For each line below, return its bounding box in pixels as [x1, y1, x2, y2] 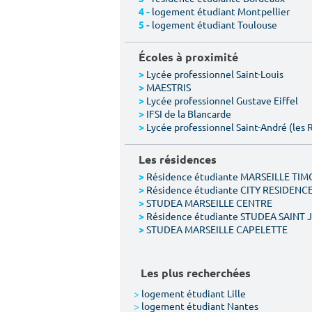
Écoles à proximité [139, 49, 238, 64]
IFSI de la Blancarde [146, 107, 231, 120]
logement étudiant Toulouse [152, 18, 277, 31]
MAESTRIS [146, 81, 191, 93]
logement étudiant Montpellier [152, 5, 290, 17]
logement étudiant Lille [139, 287, 246, 299]
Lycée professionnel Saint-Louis [146, 68, 283, 80]
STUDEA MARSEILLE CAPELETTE [146, 223, 288, 235]
